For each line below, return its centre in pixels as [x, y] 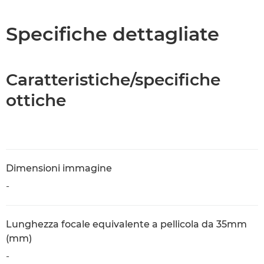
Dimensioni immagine [59, 168]
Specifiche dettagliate [113, 34]
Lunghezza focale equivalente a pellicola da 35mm [126, 224]
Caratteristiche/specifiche [113, 80]
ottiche [36, 100]
